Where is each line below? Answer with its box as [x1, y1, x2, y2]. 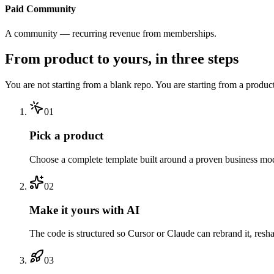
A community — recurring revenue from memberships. [5, 28, 217, 39]
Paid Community [5, 4, 76, 15]
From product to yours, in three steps [5, 51, 239, 67]
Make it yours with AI [29, 203, 139, 217]
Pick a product [29, 129, 103, 143]
